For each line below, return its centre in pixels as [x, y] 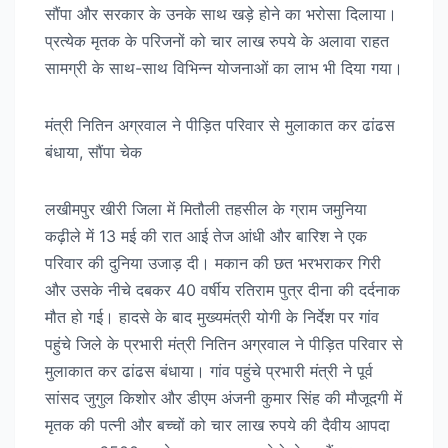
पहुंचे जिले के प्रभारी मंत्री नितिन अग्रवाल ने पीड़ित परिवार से [224, 343]
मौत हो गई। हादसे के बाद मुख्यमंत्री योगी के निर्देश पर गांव [212, 316]
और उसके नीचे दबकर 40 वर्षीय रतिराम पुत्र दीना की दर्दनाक [222, 289]
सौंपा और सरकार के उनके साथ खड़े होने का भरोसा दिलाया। [221, 13]
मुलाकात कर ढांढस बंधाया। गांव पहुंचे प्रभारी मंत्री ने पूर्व [209, 370]
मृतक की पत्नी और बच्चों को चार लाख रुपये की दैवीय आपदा [217, 424]
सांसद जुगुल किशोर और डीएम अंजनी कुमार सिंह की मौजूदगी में [223, 397]
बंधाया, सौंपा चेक [93, 151]
